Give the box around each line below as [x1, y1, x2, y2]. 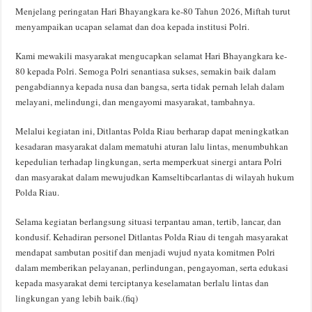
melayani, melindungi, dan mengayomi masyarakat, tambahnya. [15, 95, 256, 108]
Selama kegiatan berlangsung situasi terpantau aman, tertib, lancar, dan [15, 214, 282, 228]
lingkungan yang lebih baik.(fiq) [15, 291, 139, 304]
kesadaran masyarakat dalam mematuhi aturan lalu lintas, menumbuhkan [15, 139, 289, 153]
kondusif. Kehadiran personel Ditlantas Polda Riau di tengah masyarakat [15, 230, 289, 243]
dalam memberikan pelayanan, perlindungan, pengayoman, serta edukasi [15, 260, 289, 274]
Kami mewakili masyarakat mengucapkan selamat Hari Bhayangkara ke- [15, 49, 288, 62]
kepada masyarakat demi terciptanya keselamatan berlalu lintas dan [15, 276, 270, 289]
